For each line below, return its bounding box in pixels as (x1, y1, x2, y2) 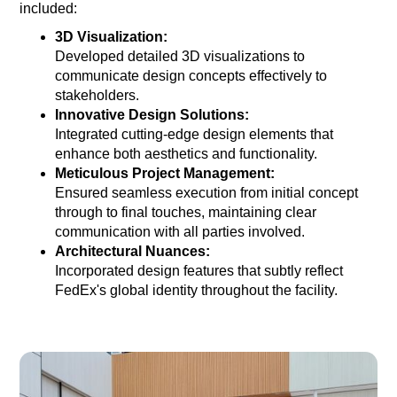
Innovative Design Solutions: (55, 107, 250, 123)
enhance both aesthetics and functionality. (55, 146, 318, 162)
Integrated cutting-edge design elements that (55, 127, 334, 143)
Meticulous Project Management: (55, 166, 276, 182)
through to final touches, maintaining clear (55, 205, 317, 221)
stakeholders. (55, 88, 140, 104)
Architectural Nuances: (55, 244, 211, 260)
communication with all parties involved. (55, 224, 306, 240)
